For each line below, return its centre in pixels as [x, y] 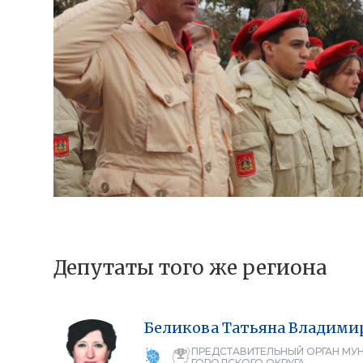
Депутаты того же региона [190, 267]
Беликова [181, 327]
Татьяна [254, 327]
